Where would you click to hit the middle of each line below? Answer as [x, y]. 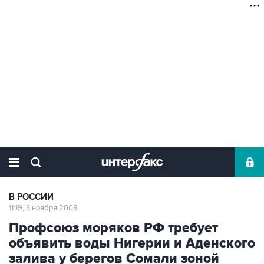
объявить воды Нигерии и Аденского [132, 243]
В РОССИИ [31, 197]
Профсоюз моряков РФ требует [113, 228]
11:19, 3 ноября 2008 [43, 208]
